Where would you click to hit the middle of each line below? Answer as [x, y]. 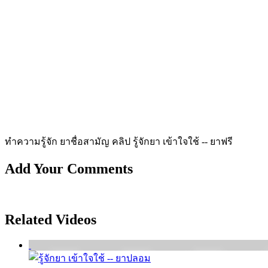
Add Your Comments [69, 168]
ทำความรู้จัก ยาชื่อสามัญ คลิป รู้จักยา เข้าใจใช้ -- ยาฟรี [119, 141]
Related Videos [51, 219]
